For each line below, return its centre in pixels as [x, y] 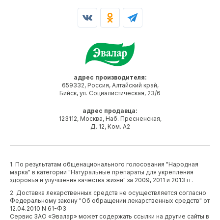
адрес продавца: [110, 110]
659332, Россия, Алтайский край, [110, 85]
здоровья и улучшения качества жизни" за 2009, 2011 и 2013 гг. [101, 180]
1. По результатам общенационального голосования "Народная [104, 164]
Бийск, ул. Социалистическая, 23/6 [110, 93]
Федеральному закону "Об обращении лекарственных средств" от [110, 200]
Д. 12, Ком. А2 [110, 126]
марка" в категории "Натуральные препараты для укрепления [102, 172]
